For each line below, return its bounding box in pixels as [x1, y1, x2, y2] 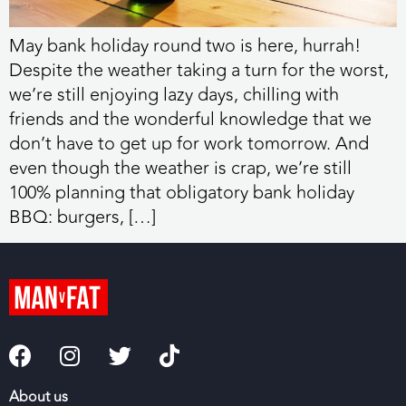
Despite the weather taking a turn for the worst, [9, 56, 389, 85]
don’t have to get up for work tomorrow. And [9, 130, 369, 159]
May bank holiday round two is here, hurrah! [9, 32, 361, 61]
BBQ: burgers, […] [9, 203, 156, 232]
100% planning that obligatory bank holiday [9, 179, 354, 208]
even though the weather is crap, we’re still [9, 154, 352, 183]
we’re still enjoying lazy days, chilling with [9, 81, 339, 110]
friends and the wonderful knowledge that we [9, 105, 372, 134]
